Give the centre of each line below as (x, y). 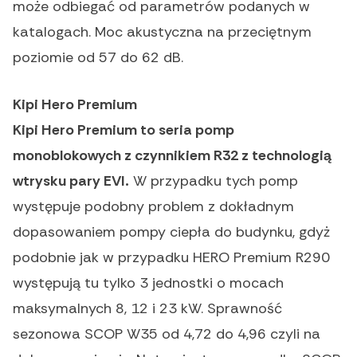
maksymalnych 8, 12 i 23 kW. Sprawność (147, 309)
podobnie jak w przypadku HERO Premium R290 (171, 258)
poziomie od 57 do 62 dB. (98, 58)
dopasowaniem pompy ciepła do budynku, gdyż (171, 232)
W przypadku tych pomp (214, 181)
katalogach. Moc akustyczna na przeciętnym (162, 32)
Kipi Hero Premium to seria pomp (124, 130)
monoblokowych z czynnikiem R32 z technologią (172, 156)
